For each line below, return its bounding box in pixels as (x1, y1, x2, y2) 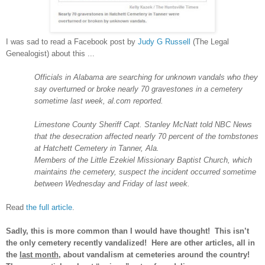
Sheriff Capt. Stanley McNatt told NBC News (96, 119, 252, 129)
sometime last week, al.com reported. (34, 96, 163, 105)
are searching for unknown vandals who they (104, 72, 258, 82)
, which (228, 155, 252, 164)
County (72, 119, 96, 129)
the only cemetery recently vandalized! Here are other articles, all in (6, 238, 255, 247)
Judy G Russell (138, 37, 190, 46)
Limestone (34, 119, 70, 129)
